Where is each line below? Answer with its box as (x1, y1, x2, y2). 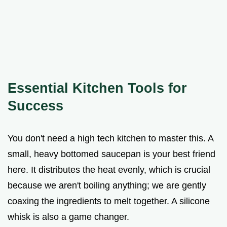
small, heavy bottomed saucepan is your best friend (8, 148, 215, 159)
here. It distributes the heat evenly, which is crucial (8, 164, 210, 175)
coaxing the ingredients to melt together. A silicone (8, 196, 210, 206)
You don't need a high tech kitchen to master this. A (8, 133, 213, 143)
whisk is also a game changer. (8, 211, 129, 222)
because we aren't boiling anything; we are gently (8, 180, 206, 191)
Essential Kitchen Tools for (8, 80, 187, 96)
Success (8, 97, 63, 113)
